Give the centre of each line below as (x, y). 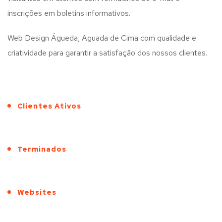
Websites (37, 193)
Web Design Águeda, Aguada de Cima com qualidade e (102, 38)
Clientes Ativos (49, 106)
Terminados (42, 149)
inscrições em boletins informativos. (69, 13)
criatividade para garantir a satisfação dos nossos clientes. (107, 53)
